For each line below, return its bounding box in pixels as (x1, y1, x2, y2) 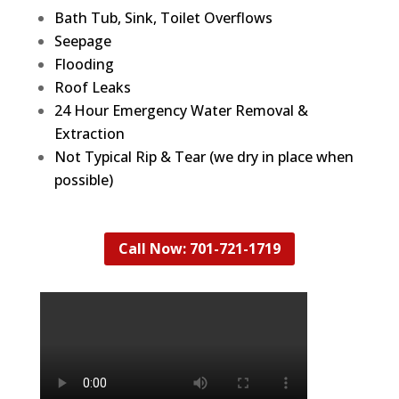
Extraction (53, 123, 125, 143)
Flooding (53, 53, 114, 74)
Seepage (53, 30, 111, 51)
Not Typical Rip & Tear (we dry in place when (53, 146, 354, 167)
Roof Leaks (53, 77, 131, 97)
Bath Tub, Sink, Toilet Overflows (53, 7, 273, 28)
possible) (53, 169, 113, 190)
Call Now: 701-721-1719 (118, 238, 281, 258)
